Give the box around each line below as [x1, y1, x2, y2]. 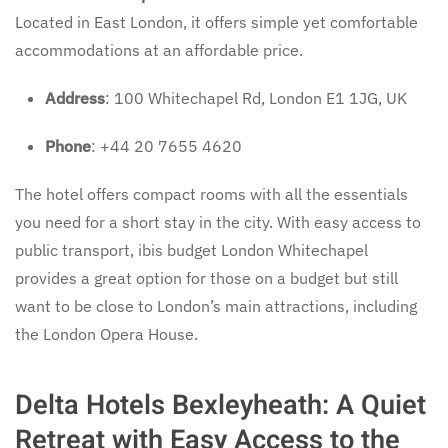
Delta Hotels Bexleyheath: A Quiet [15, 384, 426, 425]
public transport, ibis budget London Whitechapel [15, 239, 368, 260]
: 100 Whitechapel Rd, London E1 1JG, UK [105, 87, 407, 108]
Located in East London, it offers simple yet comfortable [15, 11, 418, 32]
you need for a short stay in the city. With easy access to [15, 211, 421, 232]
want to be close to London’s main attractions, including [15, 295, 417, 316]
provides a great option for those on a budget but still [15, 267, 398, 288]
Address [45, 87, 105, 108]
